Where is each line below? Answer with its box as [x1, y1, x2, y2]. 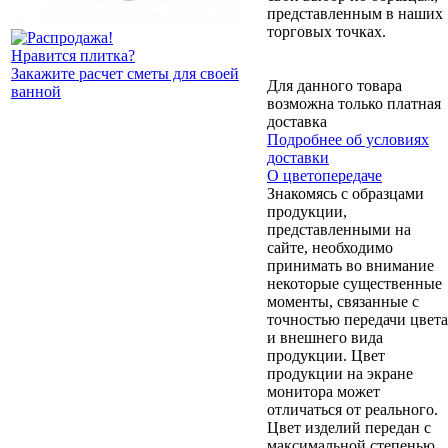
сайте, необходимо [267, 238, 393, 256]
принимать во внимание [267, 256, 434, 274]
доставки [267, 148, 329, 166]
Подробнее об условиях [267, 130, 429, 148]
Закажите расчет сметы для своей [11, 64, 239, 82]
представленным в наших [267, 4, 443, 22]
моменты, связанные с [267, 292, 419, 310]
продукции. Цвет [267, 346, 385, 364]
